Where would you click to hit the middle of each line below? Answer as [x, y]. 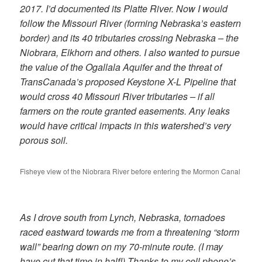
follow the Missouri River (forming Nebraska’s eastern [131, 23]
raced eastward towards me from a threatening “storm [130, 232]
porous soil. [44, 140]
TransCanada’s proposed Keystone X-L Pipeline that [128, 82]
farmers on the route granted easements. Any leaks [125, 111]
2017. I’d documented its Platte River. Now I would [124, 9]
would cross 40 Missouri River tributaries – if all [118, 96]
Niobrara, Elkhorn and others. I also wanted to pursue [130, 53]
